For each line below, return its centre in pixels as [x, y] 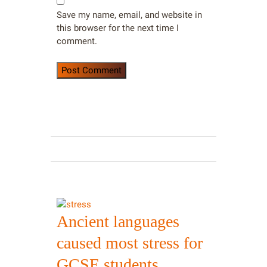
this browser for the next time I [118, 28]
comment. [77, 41]
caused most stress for [130, 243]
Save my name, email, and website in [129, 15]
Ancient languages [118, 221]
